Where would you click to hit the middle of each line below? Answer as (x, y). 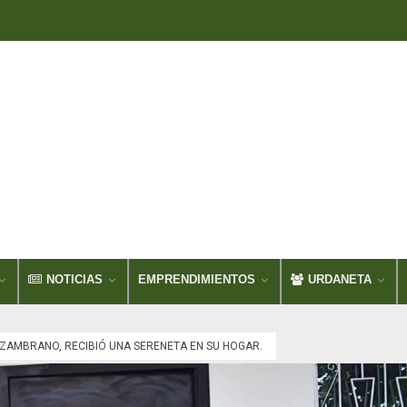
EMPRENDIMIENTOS (197, 279)
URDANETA (340, 279)
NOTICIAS (74, 279)
